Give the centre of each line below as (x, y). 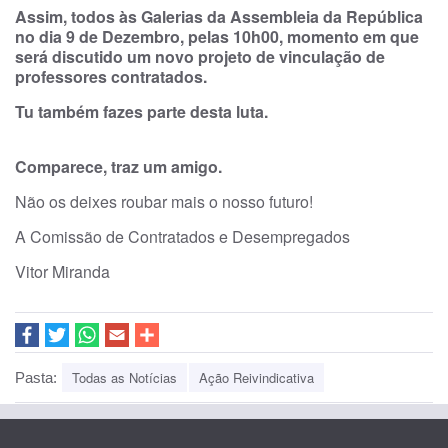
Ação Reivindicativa (256, 377)
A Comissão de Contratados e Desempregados (182, 236)
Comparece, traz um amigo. (118, 166)
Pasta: (36, 377)
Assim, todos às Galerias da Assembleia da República (219, 16)
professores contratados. (111, 76)
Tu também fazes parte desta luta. (141, 111)
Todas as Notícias (124, 377)
